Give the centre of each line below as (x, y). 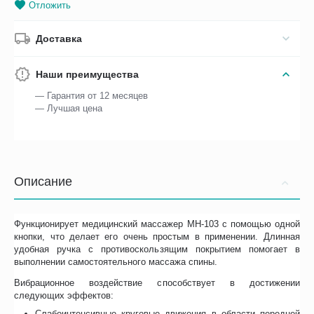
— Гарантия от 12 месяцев (92, 96)
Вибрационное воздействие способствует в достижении (157, 283)
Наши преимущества (88, 75)
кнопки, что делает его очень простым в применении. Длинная (157, 237)
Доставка (59, 39)
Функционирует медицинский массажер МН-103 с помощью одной (157, 224)
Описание (43, 182)
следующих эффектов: (64, 296)
